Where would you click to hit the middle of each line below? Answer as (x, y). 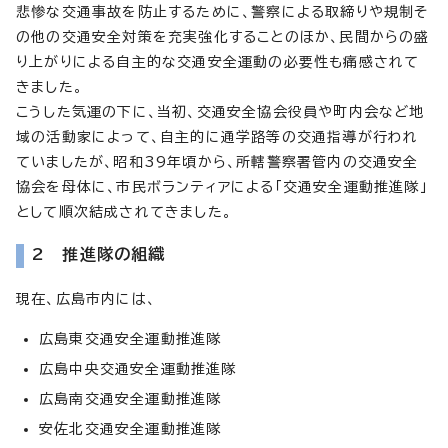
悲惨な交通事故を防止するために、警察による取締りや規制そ (222, 11)
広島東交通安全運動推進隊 (130, 338)
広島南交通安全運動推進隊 (130, 398)
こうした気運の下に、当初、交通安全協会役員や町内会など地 (220, 111)
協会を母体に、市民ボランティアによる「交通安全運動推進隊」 (222, 186)
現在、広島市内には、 (86, 298)
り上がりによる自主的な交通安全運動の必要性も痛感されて (218, 61)
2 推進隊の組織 (99, 253)
